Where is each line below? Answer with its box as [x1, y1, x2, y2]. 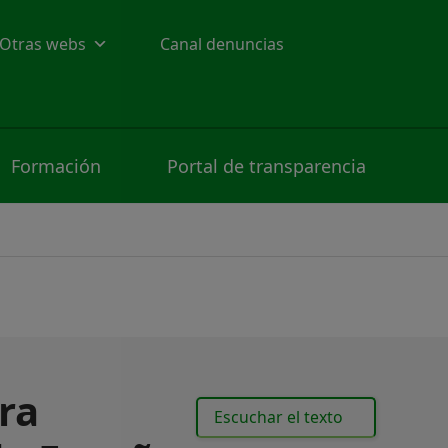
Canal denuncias [160, 32, 284, 55]
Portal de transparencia [166, 154, 366, 178]
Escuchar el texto [213, 406, 343, 429]
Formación [10, 154, 101, 178]
